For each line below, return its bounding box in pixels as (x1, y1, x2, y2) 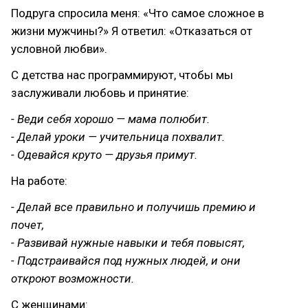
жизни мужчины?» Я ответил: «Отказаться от (11, 24, 252, 38)
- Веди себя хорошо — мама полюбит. (11, 112, 210, 126)
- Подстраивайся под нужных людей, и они (11, 254, 241, 267)
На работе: (11, 174, 67, 188)
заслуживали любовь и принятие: (11, 86, 189, 100)
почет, (11, 218, 44, 232)
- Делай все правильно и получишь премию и (11, 200, 256, 214)
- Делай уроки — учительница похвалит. (11, 130, 225, 144)
